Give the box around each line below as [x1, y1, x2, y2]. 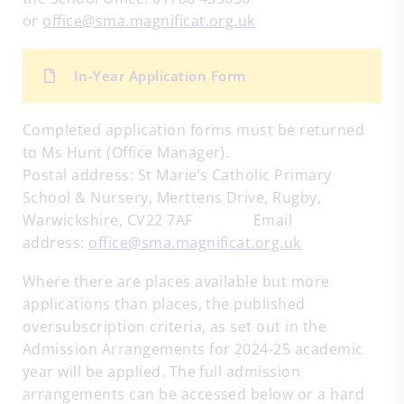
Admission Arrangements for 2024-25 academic [23, 339, 363, 359]
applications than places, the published [23, 294, 306, 314]
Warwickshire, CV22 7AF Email [23, 210, 293, 230]
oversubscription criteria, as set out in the [23, 317, 327, 336]
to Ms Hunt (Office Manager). [23, 142, 230, 162]
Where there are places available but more [23, 271, 330, 291]
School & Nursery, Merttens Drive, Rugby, [23, 188, 322, 207]
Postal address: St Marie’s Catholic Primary [23, 165, 332, 185]
